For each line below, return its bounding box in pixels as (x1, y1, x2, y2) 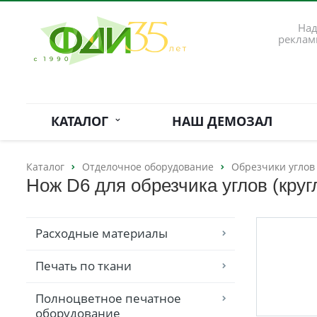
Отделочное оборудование (82, 160, 214, 173)
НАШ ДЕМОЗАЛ (171, 113, 272, 129)
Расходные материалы (35, 225, 168, 242)
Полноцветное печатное (35, 290, 181, 307)
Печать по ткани (35, 258, 132, 275)
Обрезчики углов (231, 160, 315, 173)
